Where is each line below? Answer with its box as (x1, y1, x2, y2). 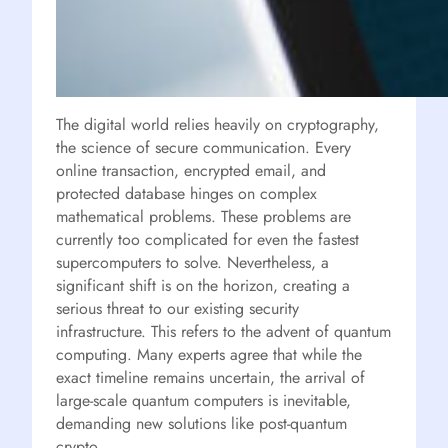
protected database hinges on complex (56, 181, 317, 205)
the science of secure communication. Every (56, 135, 351, 159)
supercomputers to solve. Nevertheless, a (56, 250, 329, 274)
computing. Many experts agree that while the (56, 342, 362, 366)
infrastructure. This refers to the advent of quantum (56, 319, 391, 343)
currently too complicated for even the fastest (56, 227, 359, 251)
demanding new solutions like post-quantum (56, 411, 347, 435)
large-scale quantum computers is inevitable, (56, 388, 351, 412)
